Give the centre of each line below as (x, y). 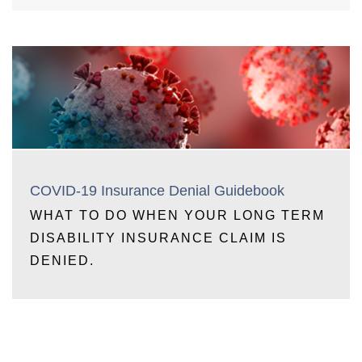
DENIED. (62, 260)
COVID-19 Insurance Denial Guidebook (157, 190)
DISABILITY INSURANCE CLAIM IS (158, 238)
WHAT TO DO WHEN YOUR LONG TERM (177, 215)
